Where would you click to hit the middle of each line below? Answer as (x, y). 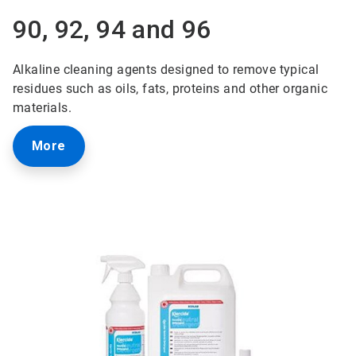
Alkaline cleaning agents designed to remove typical (166, 69)
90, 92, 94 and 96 (112, 29)
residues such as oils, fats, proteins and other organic (170, 88)
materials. (44, 107)
